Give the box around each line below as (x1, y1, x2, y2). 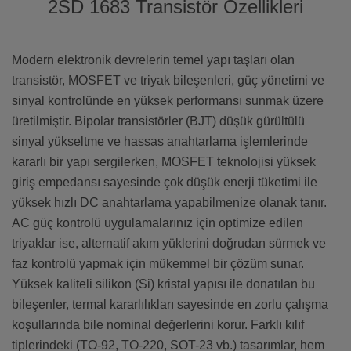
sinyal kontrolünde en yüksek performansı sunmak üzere (12, 94, 324, 108)
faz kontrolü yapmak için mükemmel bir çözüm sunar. (12, 257, 304, 271)
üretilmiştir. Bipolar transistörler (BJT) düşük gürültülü (12, 114, 305, 128)
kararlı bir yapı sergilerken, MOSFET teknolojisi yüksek (12, 155, 316, 169)
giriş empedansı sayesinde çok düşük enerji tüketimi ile (12, 175, 317, 190)
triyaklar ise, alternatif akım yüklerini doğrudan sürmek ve (12, 237, 326, 251)
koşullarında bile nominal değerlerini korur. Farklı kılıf (12, 318, 304, 332)
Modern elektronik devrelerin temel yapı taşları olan (12, 53, 295, 67)
